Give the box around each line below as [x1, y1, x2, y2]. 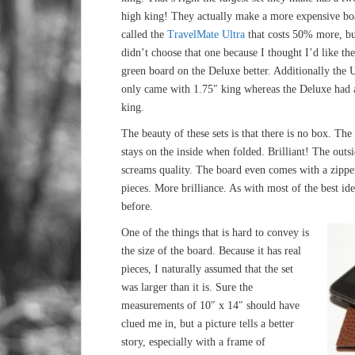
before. [121, 200, 153, 212]
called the [121, 29, 167, 40]
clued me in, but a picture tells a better [121, 318, 294, 330]
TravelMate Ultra [167, 29, 248, 40]
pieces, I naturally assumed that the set [121, 263, 293, 275]
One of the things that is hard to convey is [121, 227, 309, 239]
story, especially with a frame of [121, 336, 265, 348]
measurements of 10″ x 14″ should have [121, 300, 300, 311]
